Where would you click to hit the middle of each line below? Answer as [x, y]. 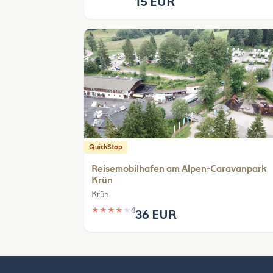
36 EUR [156, 214]
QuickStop [106, 147]
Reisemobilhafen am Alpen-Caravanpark [179, 169]
